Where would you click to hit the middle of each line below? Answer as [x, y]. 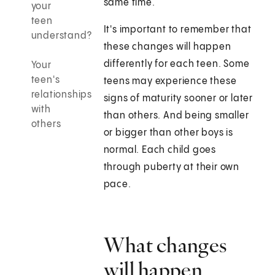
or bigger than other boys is [168, 133]
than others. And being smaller [176, 116]
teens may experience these [170, 82]
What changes [165, 245]
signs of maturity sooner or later [178, 99]
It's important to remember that [177, 30]
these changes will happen [167, 47]
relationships [62, 95]
